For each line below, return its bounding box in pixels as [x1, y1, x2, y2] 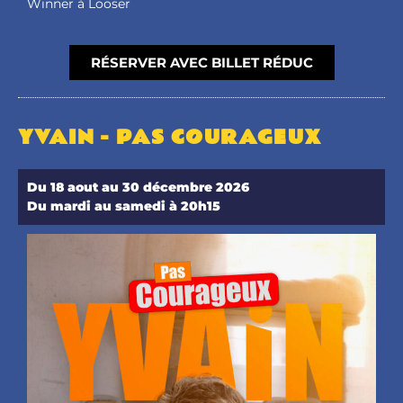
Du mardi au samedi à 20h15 [27, 197, 220, 214]
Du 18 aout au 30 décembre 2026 [27, 178, 253, 195]
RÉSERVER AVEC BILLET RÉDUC [90, 53, 313, 71]
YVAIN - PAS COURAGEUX [18, 121, 323, 153]
